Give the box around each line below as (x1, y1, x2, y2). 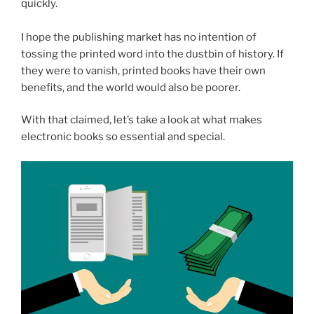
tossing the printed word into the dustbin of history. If (21, 47, 284, 60)
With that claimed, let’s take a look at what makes (21, 114, 262, 126)
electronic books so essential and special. (21, 130, 225, 143)
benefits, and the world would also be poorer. (21, 81, 240, 94)
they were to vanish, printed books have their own (21, 64, 266, 77)
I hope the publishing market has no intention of (21, 30, 257, 43)
